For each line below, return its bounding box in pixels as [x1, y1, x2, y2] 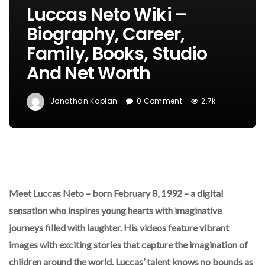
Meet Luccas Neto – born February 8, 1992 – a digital [9, 188, 223, 199]
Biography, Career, [27, 22, 185, 47]
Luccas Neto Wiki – [27, 2, 186, 28]
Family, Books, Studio [27, 41, 208, 67]
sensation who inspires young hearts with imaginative [9, 205, 222, 216]
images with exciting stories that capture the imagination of [9, 239, 248, 250]
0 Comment [136, 96, 183, 106]
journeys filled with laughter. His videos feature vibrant [9, 222, 229, 233]
